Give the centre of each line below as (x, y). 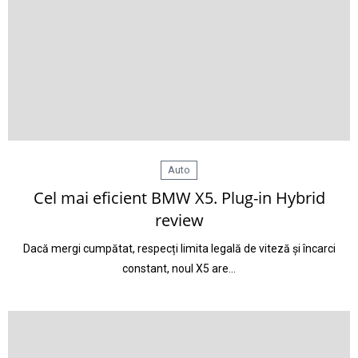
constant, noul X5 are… (179, 268)
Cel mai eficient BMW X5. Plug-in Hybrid (179, 198)
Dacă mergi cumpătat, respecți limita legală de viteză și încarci (179, 249)
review (179, 220)
